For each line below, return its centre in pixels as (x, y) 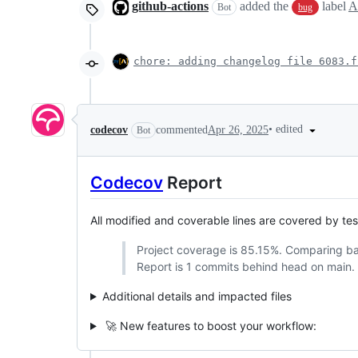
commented (182, 129)
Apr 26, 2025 (238, 129)
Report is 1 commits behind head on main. (245, 266)
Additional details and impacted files (197, 296)
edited (291, 129)
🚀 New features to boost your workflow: (209, 325)
